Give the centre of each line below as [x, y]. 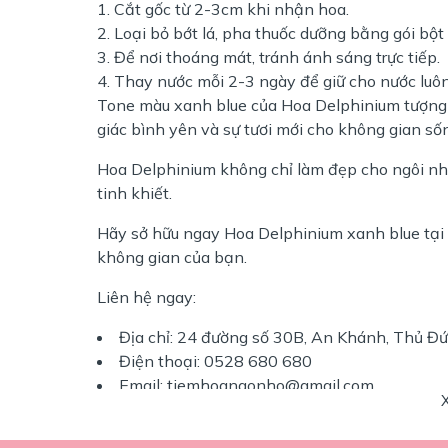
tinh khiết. [134, 192]
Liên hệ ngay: [146, 296]
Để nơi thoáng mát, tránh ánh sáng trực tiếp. [277, 56]
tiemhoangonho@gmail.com [270, 384]
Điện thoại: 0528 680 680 [215, 360]
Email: [143, 384]
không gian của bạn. [172, 256]
